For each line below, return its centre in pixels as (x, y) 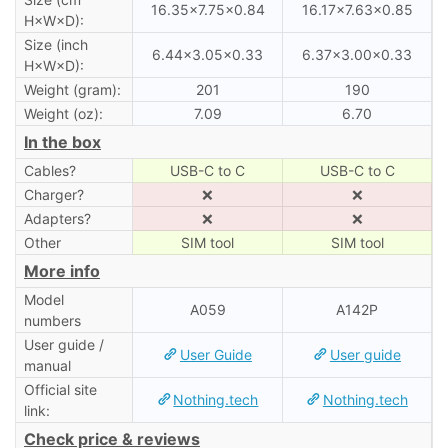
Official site (60, 389)
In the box (62, 141)
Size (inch (55, 44)
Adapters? (57, 218)
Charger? (53, 194)
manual (47, 365)
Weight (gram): (72, 89)
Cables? (49, 170)
